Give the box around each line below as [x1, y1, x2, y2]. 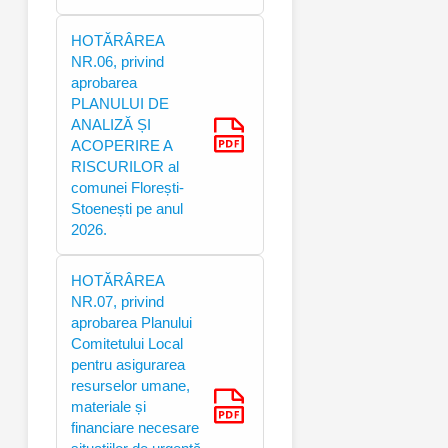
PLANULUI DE [71, 94, 169, 112]
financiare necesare [71, 418, 199, 436]
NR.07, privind [71, 292, 164, 310]
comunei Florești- [71, 178, 184, 196]
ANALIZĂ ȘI [71, 115, 151, 133]
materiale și [71, 397, 146, 415]
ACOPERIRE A [71, 136, 173, 154]
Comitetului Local [71, 334, 183, 352]
